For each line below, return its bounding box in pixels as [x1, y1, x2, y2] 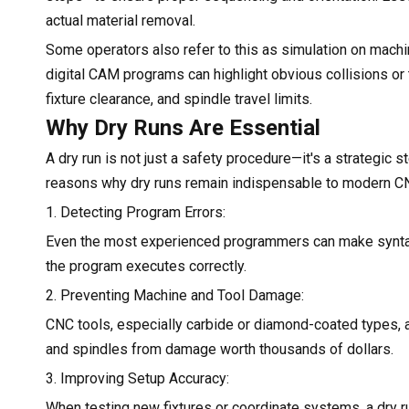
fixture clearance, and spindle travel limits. [46, 89, 312, 108]
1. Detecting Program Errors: [46, 203, 225, 221]
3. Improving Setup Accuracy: [46, 369, 229, 387]
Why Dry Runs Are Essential [46, 114, 320, 141]
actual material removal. [46, 11, 195, 29]
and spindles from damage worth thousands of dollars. [46, 340, 393, 358]
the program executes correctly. [46, 257, 246, 275]
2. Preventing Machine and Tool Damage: [46, 286, 304, 304]
